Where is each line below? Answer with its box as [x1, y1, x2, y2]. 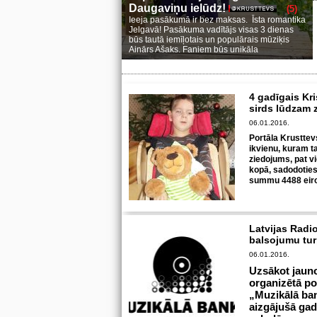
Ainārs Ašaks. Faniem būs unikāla [129, 45, 258, 54]
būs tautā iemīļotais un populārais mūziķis [129, 35, 289, 45]
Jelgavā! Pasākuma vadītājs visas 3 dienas [129, 25, 294, 35]
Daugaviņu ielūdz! [129, 2, 229, 14]
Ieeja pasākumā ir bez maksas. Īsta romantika [129, 15, 306, 25]
